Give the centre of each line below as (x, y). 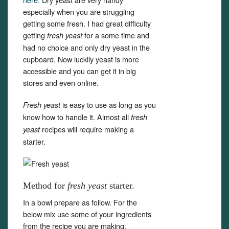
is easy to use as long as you (108, 105)
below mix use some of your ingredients (87, 214)
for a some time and (116, 35)
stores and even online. (61, 83)
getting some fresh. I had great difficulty (87, 23)
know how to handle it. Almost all (77, 117)
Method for (45, 186)
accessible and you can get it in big (79, 71)
